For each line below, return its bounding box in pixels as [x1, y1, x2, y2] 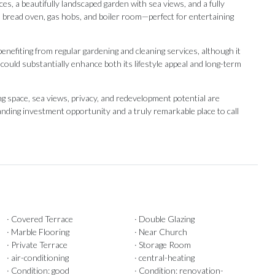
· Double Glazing [134, 214, 195, 225]
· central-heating [134, 252, 195, 263]
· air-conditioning [6, 252, 69, 263]
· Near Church [134, 227, 187, 238]
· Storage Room [134, 239, 191, 250]
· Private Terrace [6, 239, 68, 250]
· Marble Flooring [6, 227, 69, 238]
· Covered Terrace [6, 214, 73, 225]
